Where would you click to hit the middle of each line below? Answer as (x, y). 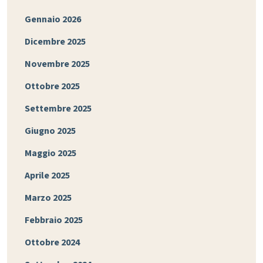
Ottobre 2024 (52, 243)
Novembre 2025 (57, 64)
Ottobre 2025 (52, 87)
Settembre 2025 (58, 109)
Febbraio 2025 (54, 220)
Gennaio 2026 (53, 20)
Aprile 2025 (47, 176)
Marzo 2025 (48, 198)
